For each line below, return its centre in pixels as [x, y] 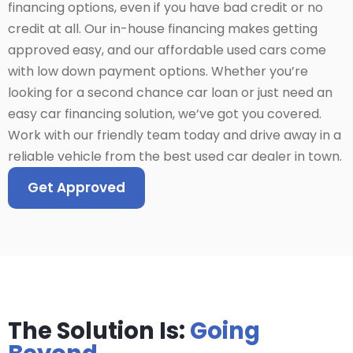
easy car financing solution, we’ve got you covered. [165, 114]
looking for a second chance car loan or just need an [170, 93]
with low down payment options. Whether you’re [158, 72]
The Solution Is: [99, 331]
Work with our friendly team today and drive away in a [175, 136]
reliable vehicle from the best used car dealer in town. [175, 157]
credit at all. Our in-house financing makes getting [163, 29]
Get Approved [76, 188]
